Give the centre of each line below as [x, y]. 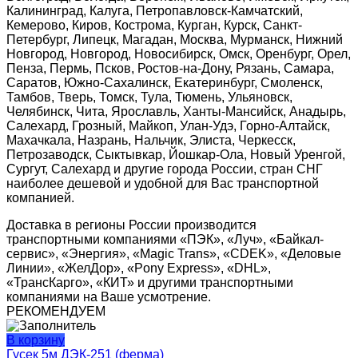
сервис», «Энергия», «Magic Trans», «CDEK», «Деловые [174, 254]
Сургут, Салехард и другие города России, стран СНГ [165, 169]
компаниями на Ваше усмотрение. [109, 297]
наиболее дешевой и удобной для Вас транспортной [163, 184]
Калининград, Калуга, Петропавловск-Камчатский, [155, 11]
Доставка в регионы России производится [131, 225]
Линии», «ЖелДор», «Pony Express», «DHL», [139, 268]
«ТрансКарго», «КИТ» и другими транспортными [150, 283]
